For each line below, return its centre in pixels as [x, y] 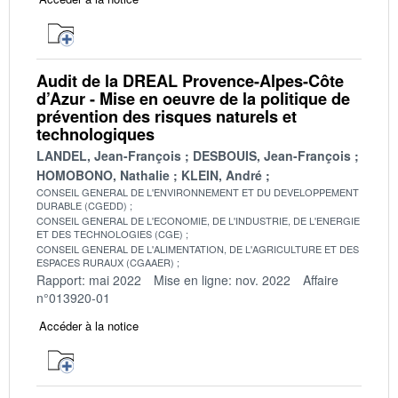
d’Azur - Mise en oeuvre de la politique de [193, 98]
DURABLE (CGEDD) [82, 205]
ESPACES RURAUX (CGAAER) [105, 262]
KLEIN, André [222, 175]
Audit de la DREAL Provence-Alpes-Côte [190, 80]
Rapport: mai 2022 [89, 279]
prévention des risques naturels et [167, 116]
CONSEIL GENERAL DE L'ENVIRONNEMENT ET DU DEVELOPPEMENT [198, 191]
